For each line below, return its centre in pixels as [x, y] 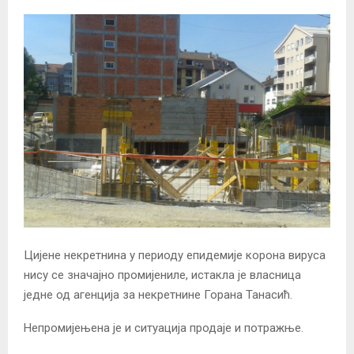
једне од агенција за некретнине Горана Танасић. [158, 294]
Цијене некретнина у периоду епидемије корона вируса [175, 255]
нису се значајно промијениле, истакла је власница [162, 275]
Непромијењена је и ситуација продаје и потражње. [164, 328]
